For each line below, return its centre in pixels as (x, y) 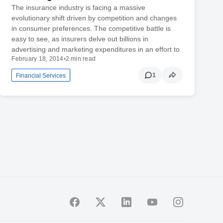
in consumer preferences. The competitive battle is (91, 29)
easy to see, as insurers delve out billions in (80, 39)
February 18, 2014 (38, 59)
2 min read (81, 59)
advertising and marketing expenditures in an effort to (96, 50)
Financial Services (41, 76)
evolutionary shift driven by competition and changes (94, 18)
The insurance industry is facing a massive (79, 8)
